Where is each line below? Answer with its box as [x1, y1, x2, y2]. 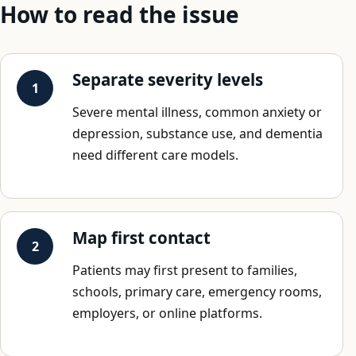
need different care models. [72, 145, 238, 164]
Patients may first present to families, [72, 261, 297, 279]
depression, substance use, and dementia [72, 124, 323, 142]
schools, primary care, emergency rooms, [72, 282, 322, 300]
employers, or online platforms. [72, 304, 262, 322]
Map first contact [72, 226, 211, 249]
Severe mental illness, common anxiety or [72, 103, 322, 121]
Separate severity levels [72, 68, 263, 91]
